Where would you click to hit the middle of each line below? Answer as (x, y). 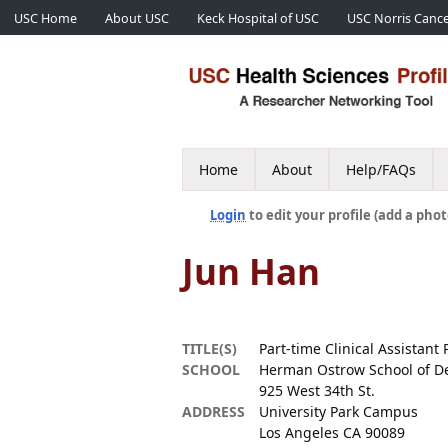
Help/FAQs (381, 169)
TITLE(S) (209, 348)
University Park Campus (338, 411)
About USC (137, 18)
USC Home (45, 18)
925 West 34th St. (317, 390)
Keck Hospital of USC (258, 18)
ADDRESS (213, 411)
